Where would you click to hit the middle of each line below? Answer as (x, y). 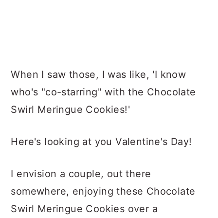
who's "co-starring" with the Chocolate (103, 92)
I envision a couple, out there (81, 174)
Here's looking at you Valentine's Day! (103, 142)
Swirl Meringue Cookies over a (84, 209)
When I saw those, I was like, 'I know (99, 74)
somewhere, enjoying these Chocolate (103, 191)
